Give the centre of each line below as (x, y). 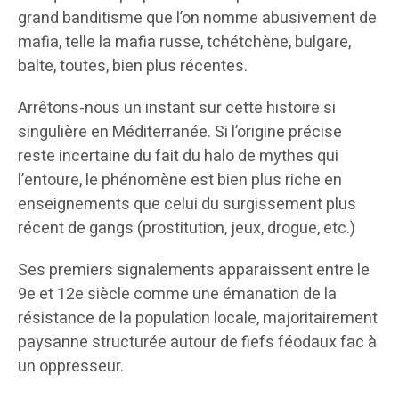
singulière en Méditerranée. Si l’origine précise (180, 133)
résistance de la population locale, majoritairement (198, 319)
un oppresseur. (71, 367)
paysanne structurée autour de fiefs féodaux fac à (197, 343)
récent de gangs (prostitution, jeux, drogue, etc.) (187, 229)
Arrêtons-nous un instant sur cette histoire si (177, 109)
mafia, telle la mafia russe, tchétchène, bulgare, (184, 43)
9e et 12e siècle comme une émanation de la (177, 295)
